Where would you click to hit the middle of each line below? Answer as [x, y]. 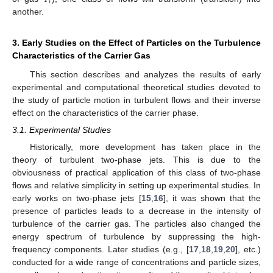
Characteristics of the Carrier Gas [81, 56]
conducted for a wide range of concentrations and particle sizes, [136, 262]
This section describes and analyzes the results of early [145, 75]
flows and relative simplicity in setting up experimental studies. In [136, 186]
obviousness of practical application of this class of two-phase [136, 173]
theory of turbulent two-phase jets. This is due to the [136, 160]
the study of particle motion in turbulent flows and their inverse [136, 100]
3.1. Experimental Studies [62, 130]
